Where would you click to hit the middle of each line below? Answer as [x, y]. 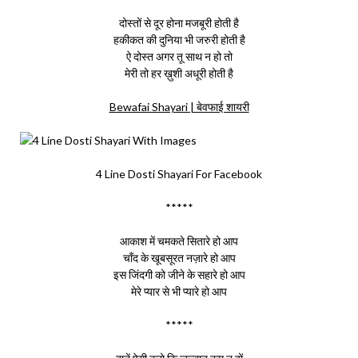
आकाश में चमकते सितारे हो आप [179, 241]
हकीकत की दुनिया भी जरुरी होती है [179, 40]
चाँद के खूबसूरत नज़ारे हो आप [179, 258]
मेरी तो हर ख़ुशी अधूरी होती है [179, 73]
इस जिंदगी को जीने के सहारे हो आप [179, 274]
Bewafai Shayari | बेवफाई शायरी [179, 107]
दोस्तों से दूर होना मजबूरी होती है [179, 23]
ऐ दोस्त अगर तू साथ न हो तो [179, 56]
